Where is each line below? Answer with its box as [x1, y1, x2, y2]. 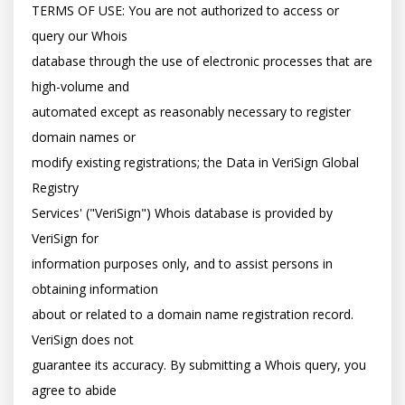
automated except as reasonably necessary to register [32, 102, 351, 120]
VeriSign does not [32, 330, 134, 348]
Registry [32, 178, 79, 196]
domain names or [32, 127, 136, 146]
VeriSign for [32, 229, 99, 247]
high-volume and [32, 77, 129, 95]
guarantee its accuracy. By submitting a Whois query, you [32, 355, 366, 373]
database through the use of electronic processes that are [32, 52, 372, 70]
